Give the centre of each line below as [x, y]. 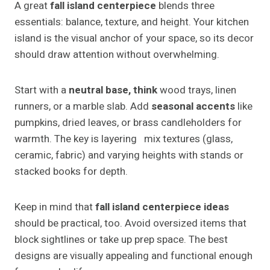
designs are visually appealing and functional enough [133, 256]
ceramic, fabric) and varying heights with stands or [129, 155]
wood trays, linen [197, 90]
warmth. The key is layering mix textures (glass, [124, 139]
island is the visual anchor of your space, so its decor [134, 39]
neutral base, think [113, 90]
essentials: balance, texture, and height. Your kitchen [132, 22]
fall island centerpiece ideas [162, 207]
